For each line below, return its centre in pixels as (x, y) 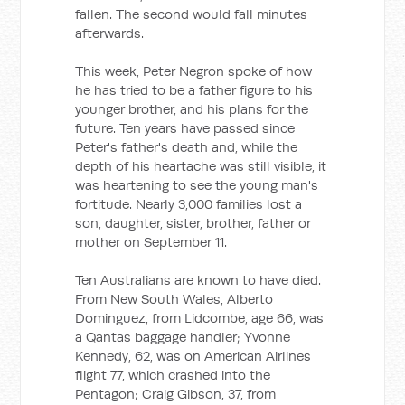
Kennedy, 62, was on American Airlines (193, 356)
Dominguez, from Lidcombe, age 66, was (200, 318)
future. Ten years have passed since (185, 128)
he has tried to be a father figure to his (194, 90)
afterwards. (110, 33)
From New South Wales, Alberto (174, 299)
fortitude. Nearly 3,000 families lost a (189, 204)
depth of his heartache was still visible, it (201, 166)
